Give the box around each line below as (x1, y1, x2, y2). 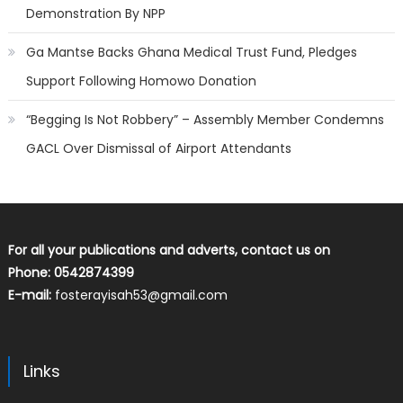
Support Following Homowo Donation (25, 72, 256, 91)
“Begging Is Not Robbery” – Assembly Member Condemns (25, 111, 384, 130)
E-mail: (7, 286, 55, 305)
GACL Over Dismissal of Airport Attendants (25, 139, 291, 158)
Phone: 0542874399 (7, 264, 134, 282)
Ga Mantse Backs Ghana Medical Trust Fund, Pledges (25, 43, 357, 62)
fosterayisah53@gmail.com (54, 286, 228, 305)
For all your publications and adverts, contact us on (7, 241, 330, 260)
